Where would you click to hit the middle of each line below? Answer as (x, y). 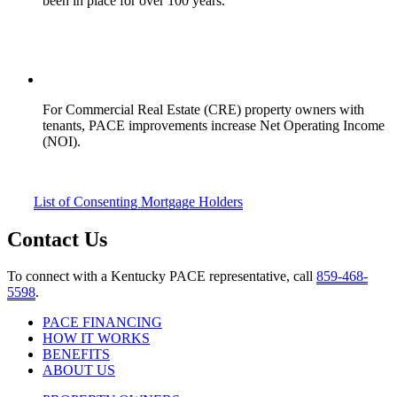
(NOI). (62, 141)
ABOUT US (79, 370)
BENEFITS (76, 354)
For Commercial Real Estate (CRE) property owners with (203, 109)
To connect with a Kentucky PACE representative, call (162, 276)
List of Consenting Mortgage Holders (138, 201)
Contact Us (57, 239)
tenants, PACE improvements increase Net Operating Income (214, 125)
